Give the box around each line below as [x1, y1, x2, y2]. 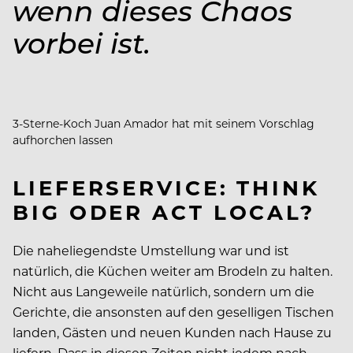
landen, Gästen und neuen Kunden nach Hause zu [13, 324, 332, 341]
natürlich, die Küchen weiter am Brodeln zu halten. [13, 262, 333, 280]
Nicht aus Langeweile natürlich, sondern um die [13, 283, 314, 300]
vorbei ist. [13, 24, 150, 61]
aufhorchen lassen [13, 132, 116, 148]
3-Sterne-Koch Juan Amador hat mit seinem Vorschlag [13, 116, 314, 132]
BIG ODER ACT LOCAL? [13, 198, 316, 226]
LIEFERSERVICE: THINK [13, 173, 320, 202]
